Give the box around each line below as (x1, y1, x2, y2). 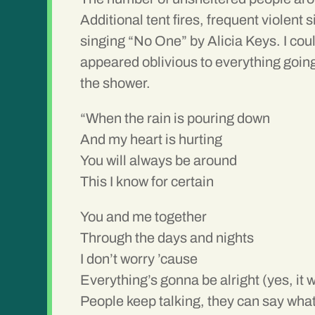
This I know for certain (80, 174, 214, 190)
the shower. (80, 75, 151, 91)
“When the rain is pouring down (80, 110, 271, 127)
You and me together (80, 209, 207, 225)
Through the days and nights (80, 230, 255, 246)
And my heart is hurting (80, 131, 223, 148)
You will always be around (80, 153, 238, 169)
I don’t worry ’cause (80, 251, 198, 267)
